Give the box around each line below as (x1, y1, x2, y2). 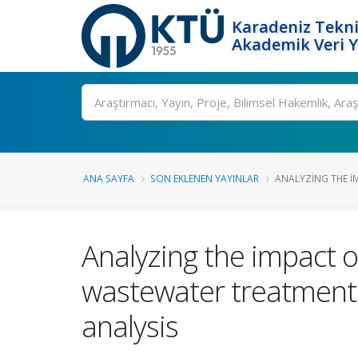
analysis (82, 306, 178, 346)
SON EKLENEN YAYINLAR (150, 172, 259, 185)
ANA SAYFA (83, 172, 134, 185)
